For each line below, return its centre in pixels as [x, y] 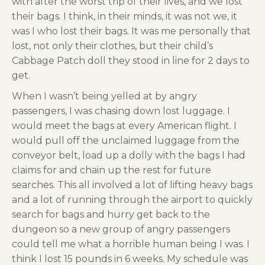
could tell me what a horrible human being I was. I [131, 244]
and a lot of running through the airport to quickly [132, 199]
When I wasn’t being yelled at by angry [104, 96]
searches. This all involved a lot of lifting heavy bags [132, 185]
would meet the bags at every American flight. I [124, 125]
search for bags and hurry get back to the [111, 214]
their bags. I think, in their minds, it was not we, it [125, 16]
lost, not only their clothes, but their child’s [112, 46]
